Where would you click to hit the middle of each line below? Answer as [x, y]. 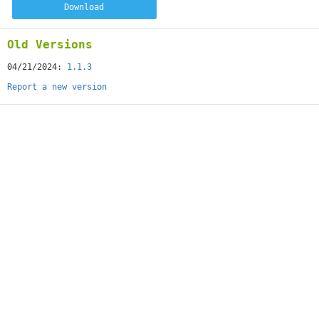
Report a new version [57, 87]
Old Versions [50, 45]
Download [84, 7]
